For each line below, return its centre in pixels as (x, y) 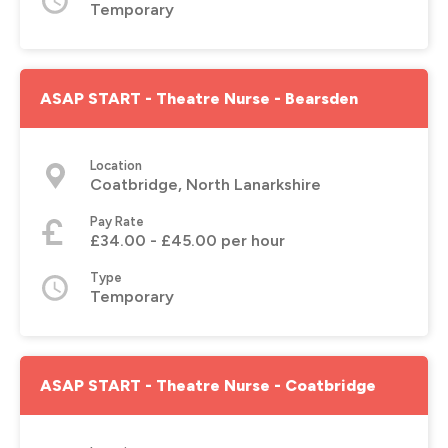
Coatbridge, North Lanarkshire (205, 184)
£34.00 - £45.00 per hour (187, 240)
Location (116, 165)
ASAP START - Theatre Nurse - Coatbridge (208, 385)
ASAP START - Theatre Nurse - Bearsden (199, 98)
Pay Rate (117, 221)
